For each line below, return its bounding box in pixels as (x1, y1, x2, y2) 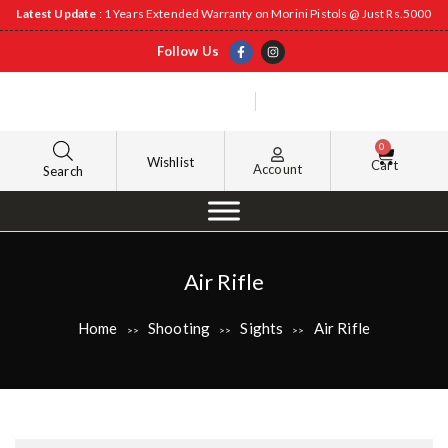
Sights (240, 319, 284, 338)
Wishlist (146, 153, 195, 170)
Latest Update (16, 6, 99, 21)
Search (43, 163, 83, 180)
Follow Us (156, 43, 219, 60)
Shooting (147, 319, 211, 338)
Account (252, 160, 303, 177)
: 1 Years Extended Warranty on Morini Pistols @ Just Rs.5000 (98, 6, 432, 21)
